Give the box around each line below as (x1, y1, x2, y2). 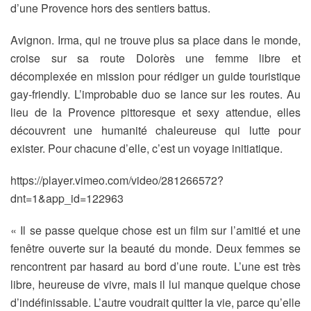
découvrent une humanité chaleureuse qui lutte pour (10, 122, 301, 138)
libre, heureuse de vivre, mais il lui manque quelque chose (10, 276, 301, 292)
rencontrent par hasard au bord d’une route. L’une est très (10, 258, 301, 274)
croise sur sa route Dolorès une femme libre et (10, 50, 301, 66)
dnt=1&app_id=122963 (10, 190, 124, 206)
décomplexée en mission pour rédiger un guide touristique (10, 68, 301, 84)
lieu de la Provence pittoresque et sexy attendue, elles (10, 104, 301, 120)
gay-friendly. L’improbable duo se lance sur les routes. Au (10, 86, 301, 102)
